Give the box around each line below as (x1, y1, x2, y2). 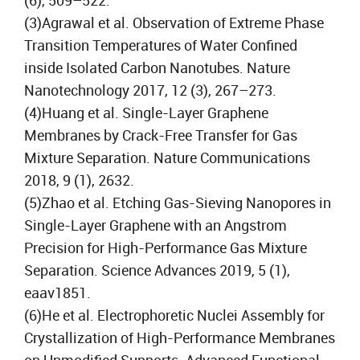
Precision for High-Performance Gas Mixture (24, 238, 307, 257)
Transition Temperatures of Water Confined (24, 35, 297, 55)
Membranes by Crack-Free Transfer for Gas (24, 125, 297, 145)
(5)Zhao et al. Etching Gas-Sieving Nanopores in (24, 193, 331, 212)
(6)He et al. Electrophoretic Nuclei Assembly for (24, 305, 325, 325)
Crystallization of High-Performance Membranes (24, 328, 335, 347)
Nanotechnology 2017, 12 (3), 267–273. (24, 80, 276, 100)
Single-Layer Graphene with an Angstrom (24, 215, 287, 235)
